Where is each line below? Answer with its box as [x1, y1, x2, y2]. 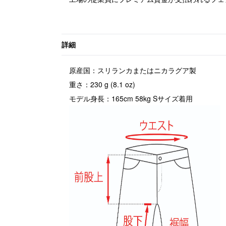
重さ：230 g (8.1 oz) [69, 79, 135, 89]
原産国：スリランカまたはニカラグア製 [69, 65, 196, 75]
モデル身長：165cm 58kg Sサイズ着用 [69, 93, 193, 103]
